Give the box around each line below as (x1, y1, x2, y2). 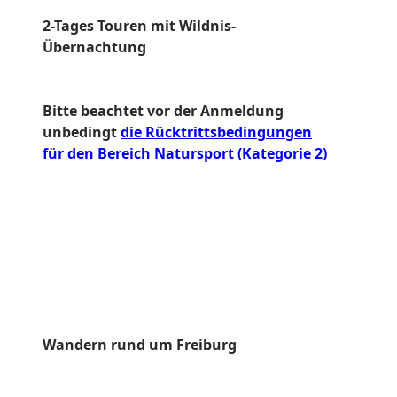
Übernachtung (43, 37, 146, 58)
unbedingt (43, 122, 121, 143)
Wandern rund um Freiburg (43, 335, 237, 355)
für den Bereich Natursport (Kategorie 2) (43, 144, 327, 164)
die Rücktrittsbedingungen (121, 122, 312, 143)
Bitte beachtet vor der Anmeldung (43, 101, 284, 121)
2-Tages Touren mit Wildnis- (43, 16, 236, 36)
